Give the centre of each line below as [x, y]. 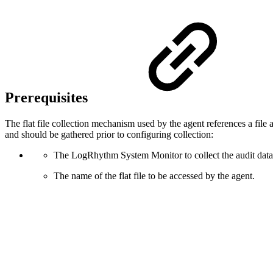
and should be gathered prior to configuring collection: [109, 135]
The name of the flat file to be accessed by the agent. [154, 176]
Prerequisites [48, 98]
